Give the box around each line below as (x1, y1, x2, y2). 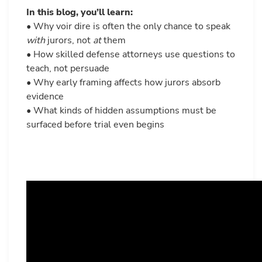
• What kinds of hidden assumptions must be (26, 104, 216, 118)
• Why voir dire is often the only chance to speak (26, 20, 230, 33)
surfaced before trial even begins (26, 118, 164, 132)
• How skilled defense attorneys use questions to (26, 48, 235, 61)
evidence (26, 90, 64, 104)
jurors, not (45, 34, 93, 47)
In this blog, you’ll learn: (26, 6, 133, 19)
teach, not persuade (26, 62, 109, 75)
